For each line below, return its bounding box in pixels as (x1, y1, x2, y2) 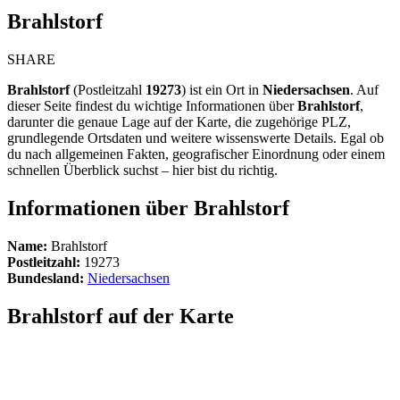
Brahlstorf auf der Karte (7, 304, 234, 328)
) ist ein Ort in (181, 81, 262, 97)
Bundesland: (7, 270, 84, 286)
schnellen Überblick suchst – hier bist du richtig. (7, 162, 278, 178)
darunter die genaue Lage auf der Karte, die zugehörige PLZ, (7, 113, 351, 129)
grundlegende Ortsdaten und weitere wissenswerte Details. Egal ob (7, 129, 384, 146)
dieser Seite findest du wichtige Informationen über (7, 97, 297, 113)
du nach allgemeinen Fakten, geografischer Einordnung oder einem (7, 146, 385, 162)
